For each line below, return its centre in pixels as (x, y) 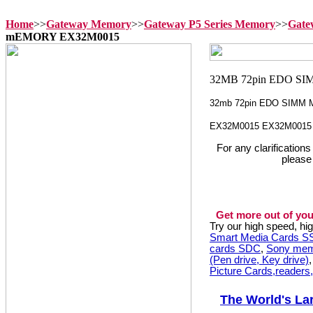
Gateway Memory (89, 24)
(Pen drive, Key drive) (259, 260)
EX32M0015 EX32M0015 (261, 126)
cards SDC (235, 249)
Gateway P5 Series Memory (210, 24)
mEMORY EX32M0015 (63, 37)
